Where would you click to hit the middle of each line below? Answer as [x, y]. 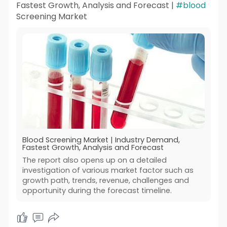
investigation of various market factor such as [108, 170]
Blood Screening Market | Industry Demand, [101, 140]
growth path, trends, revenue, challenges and [105, 180]
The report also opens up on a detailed [94, 160]
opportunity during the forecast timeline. [97, 190]
